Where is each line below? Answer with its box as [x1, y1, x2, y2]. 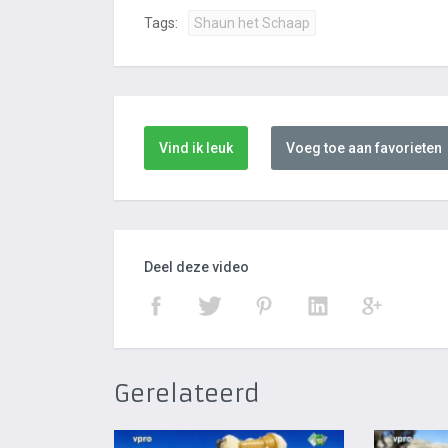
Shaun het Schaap [194, 15, 310, 31]
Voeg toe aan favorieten [286, 140, 442, 156]
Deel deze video [144, 259, 249, 275]
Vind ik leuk [159, 140, 233, 156]
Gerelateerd [114, 379, 260, 409]
